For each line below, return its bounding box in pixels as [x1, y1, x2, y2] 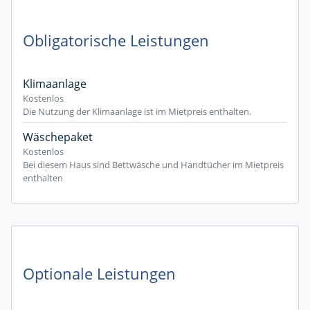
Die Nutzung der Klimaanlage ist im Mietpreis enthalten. [23, 104, 251, 118]
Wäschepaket [23, 129, 93, 145]
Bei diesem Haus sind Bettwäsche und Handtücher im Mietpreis [23, 158, 284, 172]
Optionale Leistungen [23, 262, 176, 284]
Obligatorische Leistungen [23, 29, 209, 51]
